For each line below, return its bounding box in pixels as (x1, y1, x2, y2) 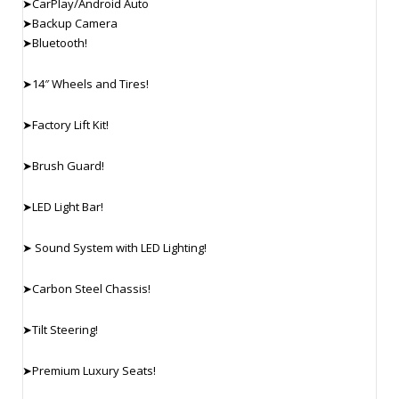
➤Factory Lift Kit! (22, 116, 109, 133)
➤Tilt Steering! (22, 321, 98, 338)
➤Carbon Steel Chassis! (22, 280, 151, 297)
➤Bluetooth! (22, 34, 87, 51)
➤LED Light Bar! (22, 198, 103, 215)
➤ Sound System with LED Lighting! (22, 239, 207, 256)
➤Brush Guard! (22, 157, 104, 174)
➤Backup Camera (22, 14, 118, 31)
